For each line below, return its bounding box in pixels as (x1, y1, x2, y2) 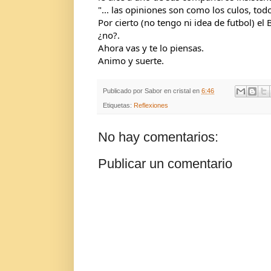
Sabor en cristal (145, 87, 191, 94)
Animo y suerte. (98, 54, 164, 67)
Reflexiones (134, 102, 168, 109)
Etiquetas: (103, 102, 134, 109)
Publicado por (103, 87, 145, 94)
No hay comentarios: (98, 129, 218, 145)
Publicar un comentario (98, 156, 232, 172)
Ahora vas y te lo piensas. (98, 41, 204, 54)
